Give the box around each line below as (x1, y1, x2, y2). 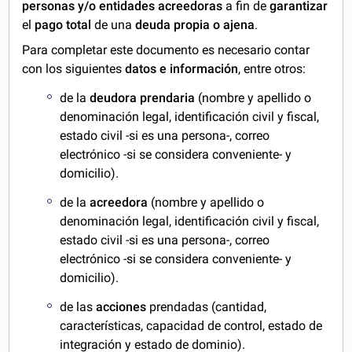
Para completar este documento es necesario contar (22, 42, 310, 58)
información (170, 61, 239, 77)
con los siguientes (22, 61, 126, 77)
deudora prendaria (90, 90, 196, 106)
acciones (96, 299, 150, 314)
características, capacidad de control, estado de (60, 317, 323, 333)
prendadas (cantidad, (149, 299, 267, 314)
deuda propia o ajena (135, 17, 255, 33)
